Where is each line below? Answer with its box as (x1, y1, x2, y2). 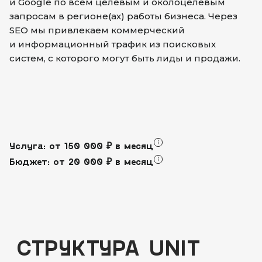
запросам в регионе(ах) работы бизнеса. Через (9, 10, 237, 22)
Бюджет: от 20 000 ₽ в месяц (9, 155, 153, 167)
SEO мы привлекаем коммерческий (9, 24, 185, 36)
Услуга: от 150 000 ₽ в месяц (9, 139, 153, 151)
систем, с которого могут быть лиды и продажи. (9, 52, 240, 64)
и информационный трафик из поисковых (9, 38, 216, 50)
